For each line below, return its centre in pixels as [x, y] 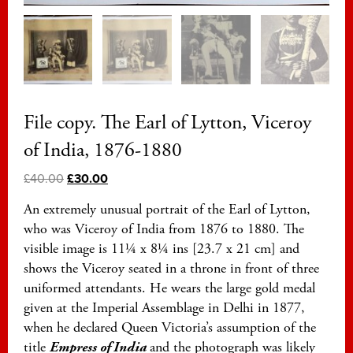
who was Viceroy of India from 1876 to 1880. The [164, 229]
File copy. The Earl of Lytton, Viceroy [167, 123]
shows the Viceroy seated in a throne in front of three [171, 268]
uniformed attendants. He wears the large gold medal [169, 288]
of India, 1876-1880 [103, 150]
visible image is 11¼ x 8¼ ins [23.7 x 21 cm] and [162, 248]
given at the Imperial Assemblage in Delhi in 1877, [164, 307]
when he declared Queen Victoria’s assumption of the [170, 327]
